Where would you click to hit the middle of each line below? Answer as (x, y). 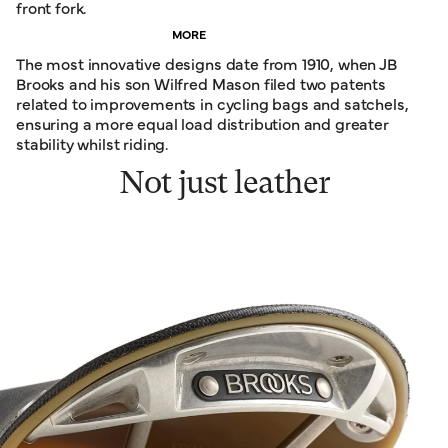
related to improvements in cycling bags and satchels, (212, 102)
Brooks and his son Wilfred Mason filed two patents (201, 82)
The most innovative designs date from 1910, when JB (206, 62)
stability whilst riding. (92, 142)
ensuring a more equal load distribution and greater (202, 122)
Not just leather (224, 184)
